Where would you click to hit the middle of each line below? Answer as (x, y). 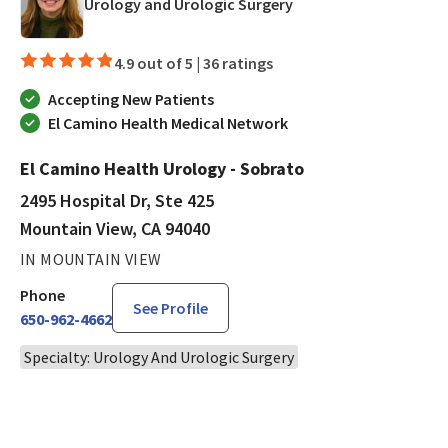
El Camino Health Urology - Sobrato (162, 169)
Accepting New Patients (131, 99)
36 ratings (238, 63)
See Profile (170, 308)
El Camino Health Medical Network (168, 123)
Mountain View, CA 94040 (115, 229)
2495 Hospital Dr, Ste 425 (117, 201)
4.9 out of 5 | (158, 63)
